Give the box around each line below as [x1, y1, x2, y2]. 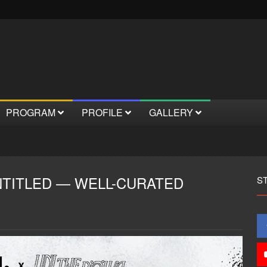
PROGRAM [6, 105, 58, 119]
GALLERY [149, 105, 195, 119]
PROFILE [82, 105, 125, 119]
